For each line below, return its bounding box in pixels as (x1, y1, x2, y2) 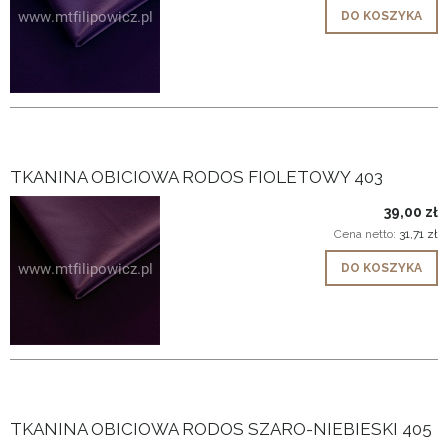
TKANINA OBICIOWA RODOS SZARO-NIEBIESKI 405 (10, 418, 432, 439)
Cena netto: (334, 226, 399, 241)
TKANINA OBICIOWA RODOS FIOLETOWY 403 (10, 166, 383, 187)
